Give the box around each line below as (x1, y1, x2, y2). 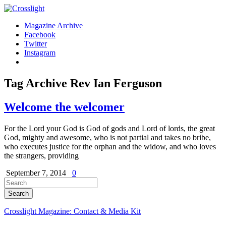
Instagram (24, 48, 55, 57)
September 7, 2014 (6, 168, 68, 177)
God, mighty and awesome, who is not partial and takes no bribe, (4, 133, 211, 142)
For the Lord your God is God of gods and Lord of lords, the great (4, 124, 215, 133)
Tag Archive (4, 76, 70, 90)
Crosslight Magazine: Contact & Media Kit (4, 206, 141, 215)
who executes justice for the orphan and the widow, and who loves (4, 142, 216, 151)
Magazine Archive (24, 21, 83, 30)
